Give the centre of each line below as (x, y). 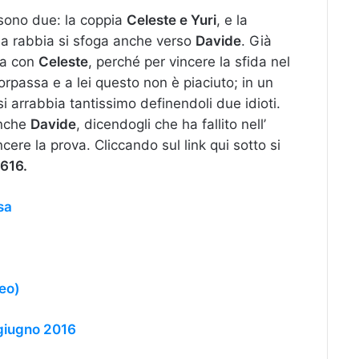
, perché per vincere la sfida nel (189, 62)
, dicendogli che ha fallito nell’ (171, 125)
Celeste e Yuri (171, 20)
